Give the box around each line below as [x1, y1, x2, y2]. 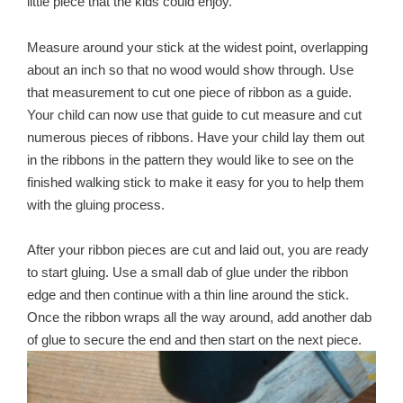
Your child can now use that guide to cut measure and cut [27, 107, 362, 122]
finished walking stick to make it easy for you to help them [27, 175, 364, 190]
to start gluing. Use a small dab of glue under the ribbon [27, 265, 348, 281]
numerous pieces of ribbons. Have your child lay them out [27, 130, 364, 145]
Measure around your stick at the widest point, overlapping [27, 40, 368, 55]
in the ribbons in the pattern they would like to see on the [27, 152, 354, 167]
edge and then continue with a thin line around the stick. [27, 288, 349, 303]
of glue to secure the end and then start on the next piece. [27, 333, 362, 348]
